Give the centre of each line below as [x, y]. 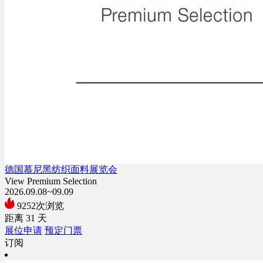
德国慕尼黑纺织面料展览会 [61, 169]
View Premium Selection [51, 181]
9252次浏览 [39, 205]
